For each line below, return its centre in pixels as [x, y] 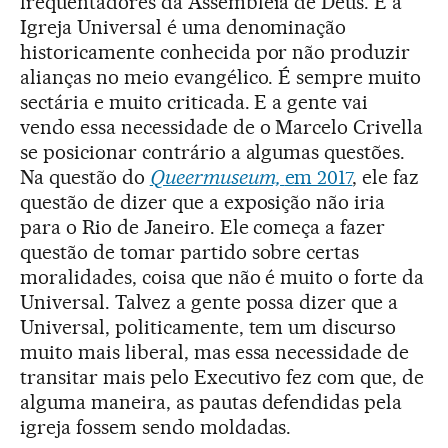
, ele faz [386, 176]
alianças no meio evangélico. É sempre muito [221, 76]
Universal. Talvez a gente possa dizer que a [209, 301]
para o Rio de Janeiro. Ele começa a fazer [203, 226]
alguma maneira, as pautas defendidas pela [211, 401]
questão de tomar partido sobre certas [190, 251]
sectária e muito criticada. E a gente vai [194, 101]
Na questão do [85, 176]
